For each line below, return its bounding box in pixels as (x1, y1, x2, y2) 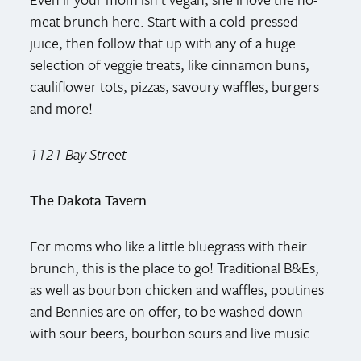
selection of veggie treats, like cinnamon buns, (30, 53, 310, 75)
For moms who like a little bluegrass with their (30, 234, 308, 256)
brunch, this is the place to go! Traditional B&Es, (30, 256, 320, 278)
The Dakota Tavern (30, 189, 147, 210)
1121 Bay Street (30, 143, 127, 164)
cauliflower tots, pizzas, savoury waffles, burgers (30, 75, 320, 97)
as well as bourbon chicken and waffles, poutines (30, 278, 325, 300)
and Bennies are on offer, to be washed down (30, 300, 304, 322)
